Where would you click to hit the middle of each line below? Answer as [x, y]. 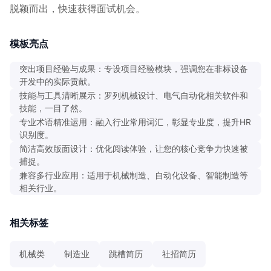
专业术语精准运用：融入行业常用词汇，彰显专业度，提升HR [135, 122]
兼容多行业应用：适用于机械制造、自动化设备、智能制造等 [134, 175]
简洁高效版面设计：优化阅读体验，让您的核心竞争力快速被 [134, 148]
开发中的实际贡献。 [57, 81]
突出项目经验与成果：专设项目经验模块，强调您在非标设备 [134, 68]
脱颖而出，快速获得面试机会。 [77, 8]
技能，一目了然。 [53, 108]
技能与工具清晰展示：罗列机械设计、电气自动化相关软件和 [134, 95]
